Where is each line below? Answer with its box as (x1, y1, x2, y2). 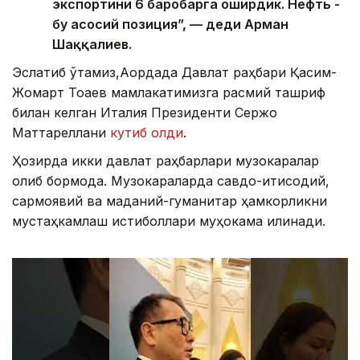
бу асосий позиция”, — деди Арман (52, 16, 288, 33)
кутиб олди (110, 125, 183, 141)
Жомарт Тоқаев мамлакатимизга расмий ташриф (12, 84, 325, 101)
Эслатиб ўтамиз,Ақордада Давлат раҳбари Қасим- (12, 64, 337, 81)
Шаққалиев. (52, 36, 132, 53)
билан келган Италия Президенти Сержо (12, 104, 277, 121)
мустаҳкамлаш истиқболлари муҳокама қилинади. (12, 213, 325, 230)
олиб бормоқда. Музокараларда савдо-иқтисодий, (12, 173, 329, 190)
